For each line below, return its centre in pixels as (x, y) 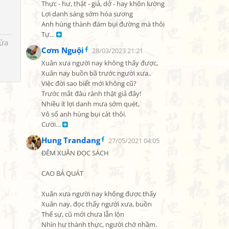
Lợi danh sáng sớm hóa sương (87, 14)
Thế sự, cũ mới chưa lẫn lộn (83, 214)
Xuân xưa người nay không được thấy (99, 194)
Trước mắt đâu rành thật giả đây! (91, 94)
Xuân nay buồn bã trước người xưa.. (96, 73)
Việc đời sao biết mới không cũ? (89, 84)
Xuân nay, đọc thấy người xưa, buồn (97, 204)
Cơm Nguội (63, 50)
